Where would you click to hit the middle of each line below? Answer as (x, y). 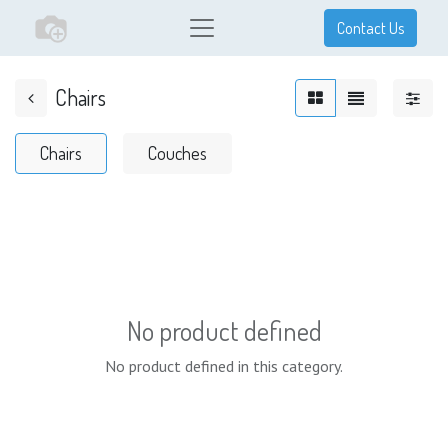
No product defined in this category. (224, 366)
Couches (177, 153)
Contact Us (370, 28)
